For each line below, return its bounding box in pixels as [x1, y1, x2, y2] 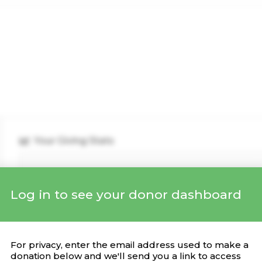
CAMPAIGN [119, 214, 159, 223]
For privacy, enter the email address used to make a [11, 239, 249, 250]
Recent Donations [33, 188, 119, 199]
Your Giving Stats [34, 135, 114, 146]
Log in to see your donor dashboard [11, 187, 242, 202]
